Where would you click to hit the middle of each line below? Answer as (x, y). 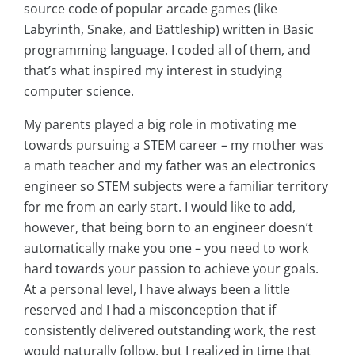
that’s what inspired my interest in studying (153, 70)
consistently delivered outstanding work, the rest (170, 330)
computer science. (79, 91)
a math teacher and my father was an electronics (170, 165)
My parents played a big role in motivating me (160, 124)
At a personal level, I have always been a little (157, 289)
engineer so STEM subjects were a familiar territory (176, 186)
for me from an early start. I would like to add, (160, 206)
